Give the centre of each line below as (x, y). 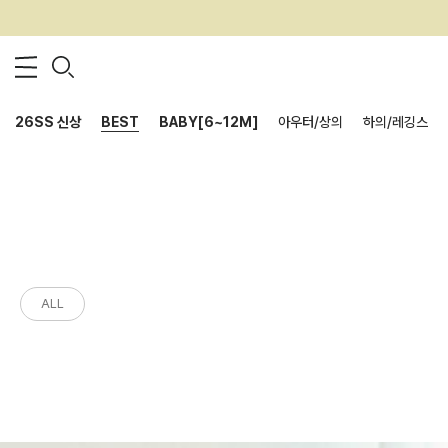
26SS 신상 (48, 122)
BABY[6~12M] (208, 122)
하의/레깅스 (395, 122)
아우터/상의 (310, 122)
